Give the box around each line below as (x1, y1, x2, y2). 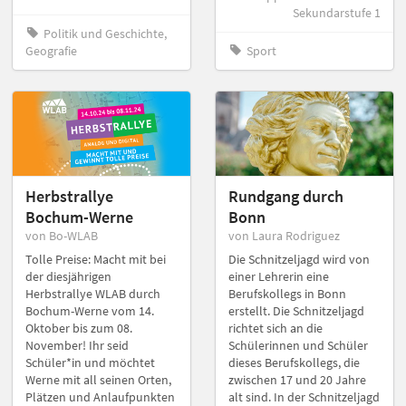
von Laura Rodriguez (228, 227, 340, 244)
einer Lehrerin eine (228, 267, 329, 285)
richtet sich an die (228, 319, 323, 336)
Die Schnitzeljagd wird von (228, 250, 370, 267)
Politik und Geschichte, (43, 25, 168, 43)
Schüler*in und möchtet (25, 353, 155, 371)
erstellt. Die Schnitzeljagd (228, 302, 364, 319)
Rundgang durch (228, 185, 343, 207)
